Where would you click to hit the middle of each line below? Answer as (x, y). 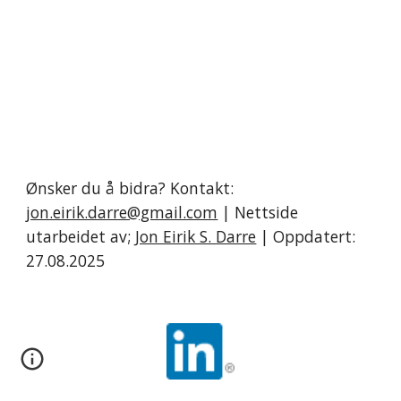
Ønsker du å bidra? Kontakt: (130, 188)
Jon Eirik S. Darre (196, 236)
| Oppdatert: (306, 236)
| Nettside (258, 212)
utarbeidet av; (81, 236)
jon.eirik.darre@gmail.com (122, 212)
